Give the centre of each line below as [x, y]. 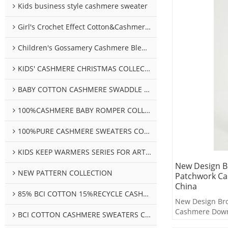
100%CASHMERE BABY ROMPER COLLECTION [81, 110]
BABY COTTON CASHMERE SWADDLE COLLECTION [81, 90]
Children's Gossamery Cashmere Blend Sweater [80, 48]
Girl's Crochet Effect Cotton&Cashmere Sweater [81, 27]
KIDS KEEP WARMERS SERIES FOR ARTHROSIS [82, 152]
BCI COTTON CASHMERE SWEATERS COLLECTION [81, 215]
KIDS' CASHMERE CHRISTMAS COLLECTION [81, 69]
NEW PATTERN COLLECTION [65, 173]
